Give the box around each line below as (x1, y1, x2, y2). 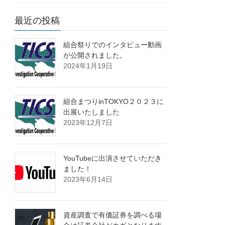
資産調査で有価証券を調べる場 (63, 211, 162, 219)
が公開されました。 (63, 51, 127, 60)
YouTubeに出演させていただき (63, 154, 162, 163)
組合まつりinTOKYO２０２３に (63, 97, 164, 106)
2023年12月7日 (63, 119, 113, 127)
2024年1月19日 (63, 62, 113, 70)
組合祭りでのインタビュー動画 (63, 41, 162, 49)
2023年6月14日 (63, 175, 113, 184)
